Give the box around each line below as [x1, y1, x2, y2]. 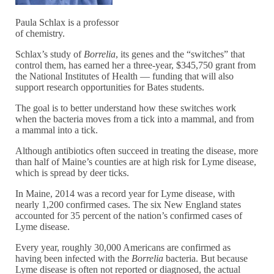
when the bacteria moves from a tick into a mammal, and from [15, 114, 254, 125]
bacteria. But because [163, 253, 248, 264]
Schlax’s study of [15, 49, 84, 60]
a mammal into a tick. [15, 125, 98, 136]
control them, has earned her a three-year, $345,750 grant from [15, 60, 256, 71]
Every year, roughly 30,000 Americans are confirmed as [15, 242, 231, 253]
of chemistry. [15, 28, 65, 39]
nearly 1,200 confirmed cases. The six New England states [15, 199, 242, 210]
